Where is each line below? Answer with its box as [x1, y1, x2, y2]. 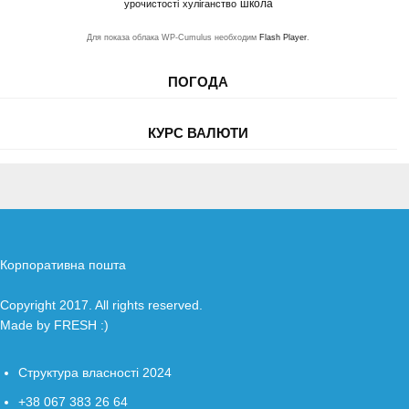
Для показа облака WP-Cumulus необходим [87, 33, 260, 43]
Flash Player [259, 33, 308, 43]
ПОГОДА [168, 74, 229, 90]
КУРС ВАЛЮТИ [148, 125, 249, 142]
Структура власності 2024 [18, 365, 172, 381]
